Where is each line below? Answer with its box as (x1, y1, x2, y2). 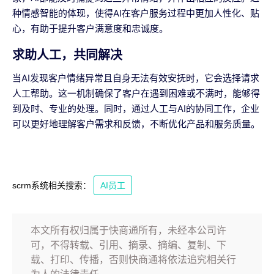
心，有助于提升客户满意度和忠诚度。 (12, 23, 168, 35)
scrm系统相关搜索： (12, 180, 91, 191)
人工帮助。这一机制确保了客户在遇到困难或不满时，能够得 (12, 87, 260, 100)
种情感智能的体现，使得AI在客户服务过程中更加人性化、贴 (12, 7, 259, 20)
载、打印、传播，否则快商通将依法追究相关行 (31, 254, 236, 265)
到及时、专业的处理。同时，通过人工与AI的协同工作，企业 (12, 103, 259, 115)
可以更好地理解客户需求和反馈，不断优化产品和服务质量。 (12, 118, 260, 130)
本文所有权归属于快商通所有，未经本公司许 (31, 225, 226, 236)
